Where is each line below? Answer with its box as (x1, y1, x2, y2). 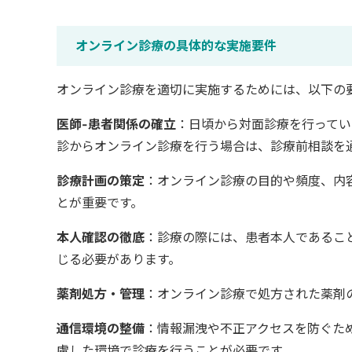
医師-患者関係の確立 (57, 116, 176, 133)
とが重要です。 (57, 195, 143, 211)
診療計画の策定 (57, 173, 145, 189)
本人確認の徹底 (57, 229, 145, 246)
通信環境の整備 (57, 321, 145, 337)
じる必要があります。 (57, 251, 181, 268)
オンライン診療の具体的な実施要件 (75, 38, 277, 54)
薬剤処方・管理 (57, 286, 145, 302)
